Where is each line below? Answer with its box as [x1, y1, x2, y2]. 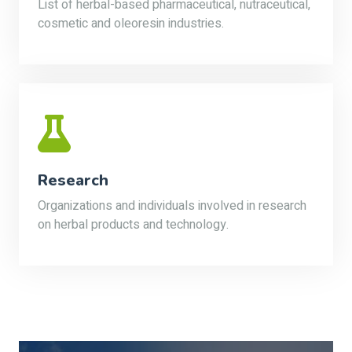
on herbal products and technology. [38, 215, 229, 234]
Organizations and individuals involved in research [38, 196, 306, 215]
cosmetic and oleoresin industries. [38, 14, 224, 33]
